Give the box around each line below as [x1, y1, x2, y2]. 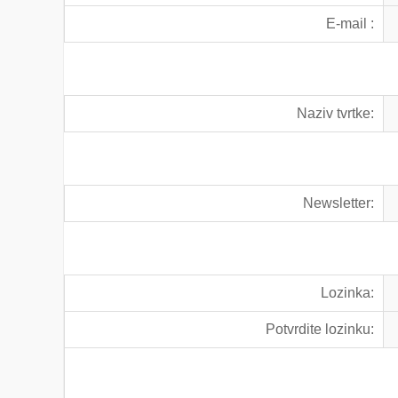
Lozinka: [321, 285, 375, 300]
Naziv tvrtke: [297, 106, 375, 121]
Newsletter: [303, 195, 375, 211]
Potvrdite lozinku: [266, 322, 375, 337]
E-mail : [326, 16, 375, 31]
